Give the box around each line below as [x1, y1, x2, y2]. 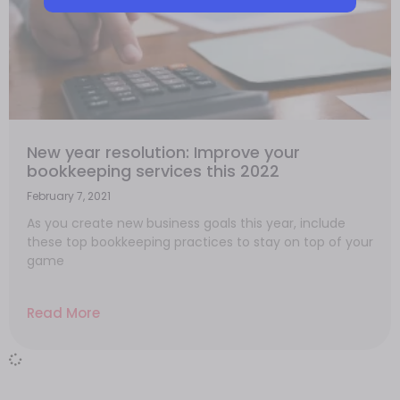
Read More [27, 304, 100, 322]
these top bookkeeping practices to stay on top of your [27, 233, 373, 251]
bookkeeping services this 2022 [27, 160, 279, 182]
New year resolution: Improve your [27, 141, 300, 163]
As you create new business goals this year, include [27, 214, 346, 232]
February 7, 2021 [27, 188, 111, 204]
